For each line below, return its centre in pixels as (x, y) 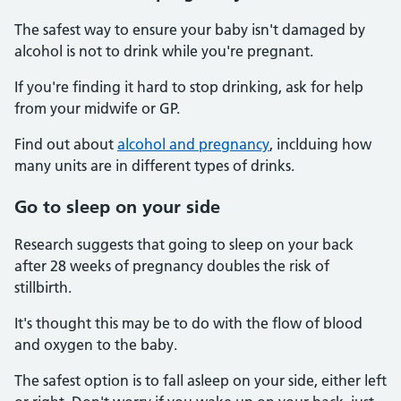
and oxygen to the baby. (96, 345)
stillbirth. (43, 287)
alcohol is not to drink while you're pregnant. (166, 51)
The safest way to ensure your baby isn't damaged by (190, 30)
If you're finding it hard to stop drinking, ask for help (189, 87)
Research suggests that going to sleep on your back (184, 244)
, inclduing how (320, 144)
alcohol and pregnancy (193, 144)
